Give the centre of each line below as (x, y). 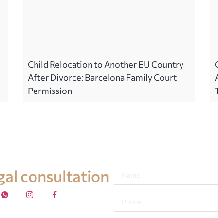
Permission (50, 90)
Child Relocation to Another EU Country (106, 64)
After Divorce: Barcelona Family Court (102, 77)
